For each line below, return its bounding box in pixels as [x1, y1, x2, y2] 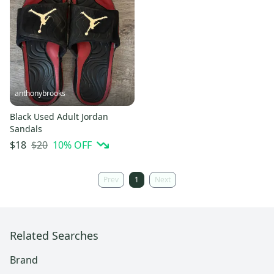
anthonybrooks [15, 88, 65, 99]
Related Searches [10, 228, 98, 243]
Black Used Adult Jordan [10, 111, 108, 123]
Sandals [10, 123, 42, 135]
